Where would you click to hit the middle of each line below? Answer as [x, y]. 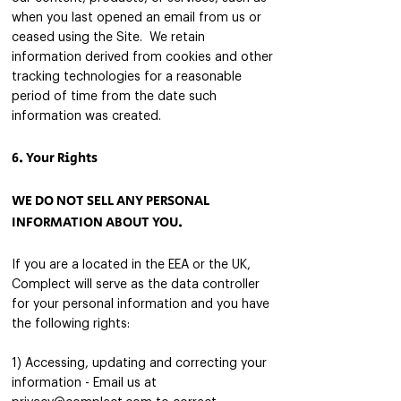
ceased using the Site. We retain [108, 38]
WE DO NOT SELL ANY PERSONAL [111, 201]
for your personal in [69, 304]
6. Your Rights [55, 158]
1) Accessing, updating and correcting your [139, 363]
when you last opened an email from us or [137, 18]
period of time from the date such [114, 97]
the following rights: [71, 324]
